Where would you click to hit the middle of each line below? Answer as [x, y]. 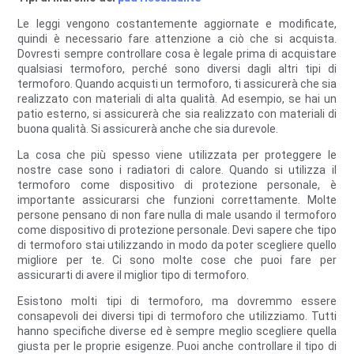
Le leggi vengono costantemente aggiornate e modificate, [177, 24]
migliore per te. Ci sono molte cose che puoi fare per [177, 260]
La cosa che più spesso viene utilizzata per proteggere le [177, 155]
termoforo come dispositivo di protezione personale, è [177, 185]
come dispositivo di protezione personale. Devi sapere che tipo [177, 230]
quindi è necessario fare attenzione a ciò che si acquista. [177, 39]
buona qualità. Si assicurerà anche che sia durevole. [148, 129]
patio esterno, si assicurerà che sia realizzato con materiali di [177, 114]
